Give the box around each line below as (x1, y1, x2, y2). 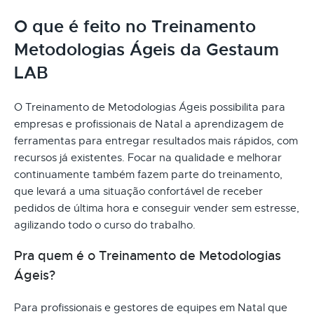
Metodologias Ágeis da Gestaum (14, 39, 279, 60)
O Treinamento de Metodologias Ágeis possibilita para (14, 100, 285, 114)
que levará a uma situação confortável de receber (14, 184, 263, 198)
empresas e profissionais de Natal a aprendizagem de (14, 117, 284, 130)
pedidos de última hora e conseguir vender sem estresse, (14, 201, 299, 214)
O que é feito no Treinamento (14, 15, 256, 37)
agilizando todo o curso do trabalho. (14, 218, 196, 231)
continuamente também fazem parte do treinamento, (14, 168, 282, 181)
